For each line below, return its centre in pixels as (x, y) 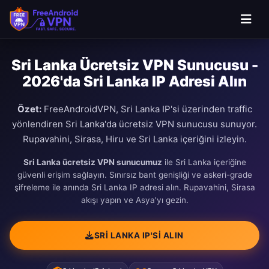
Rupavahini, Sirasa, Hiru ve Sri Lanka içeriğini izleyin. (134, 139)
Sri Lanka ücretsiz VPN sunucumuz (92, 162)
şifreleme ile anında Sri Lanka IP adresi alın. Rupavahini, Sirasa (134, 187)
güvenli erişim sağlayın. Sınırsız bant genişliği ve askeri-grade (134, 175)
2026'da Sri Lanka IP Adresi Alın (134, 81)
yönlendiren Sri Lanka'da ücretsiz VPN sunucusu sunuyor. (134, 124)
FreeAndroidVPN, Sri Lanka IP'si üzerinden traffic (147, 109)
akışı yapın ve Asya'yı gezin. (134, 200)
